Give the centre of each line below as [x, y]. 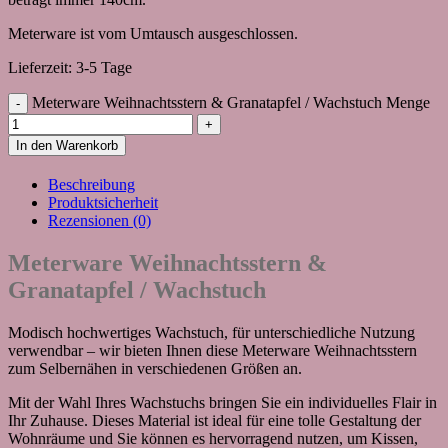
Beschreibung [91, 185]
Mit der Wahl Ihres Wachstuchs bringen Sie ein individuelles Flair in [222, 403]
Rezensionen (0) [99, 221]
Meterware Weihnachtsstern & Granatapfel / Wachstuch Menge [231, 103]
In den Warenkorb [67, 146]
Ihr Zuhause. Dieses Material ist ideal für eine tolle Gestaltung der [214, 421]
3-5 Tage [104, 68]
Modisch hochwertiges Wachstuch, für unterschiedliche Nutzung [211, 333]
